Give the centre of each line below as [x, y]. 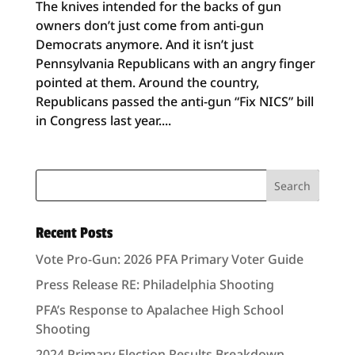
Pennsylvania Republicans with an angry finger [175, 63]
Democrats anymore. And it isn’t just [144, 44]
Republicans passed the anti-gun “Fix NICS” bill [174, 101]
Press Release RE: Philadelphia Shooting [155, 284]
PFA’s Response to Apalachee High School [159, 309]
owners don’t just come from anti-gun [149, 25]
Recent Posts [74, 233]
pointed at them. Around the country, [147, 82]
